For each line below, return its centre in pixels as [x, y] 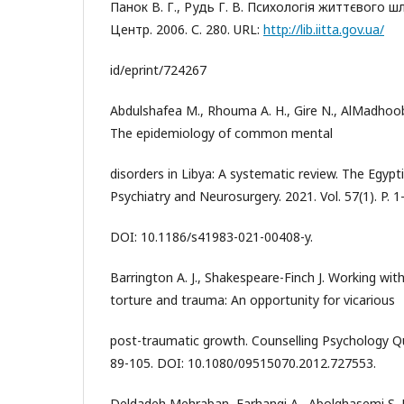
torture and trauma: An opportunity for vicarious [252, 300]
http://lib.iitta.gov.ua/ [324, 29]
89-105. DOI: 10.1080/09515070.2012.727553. [243, 363]
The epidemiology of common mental [221, 133]
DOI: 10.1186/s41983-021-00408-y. [211, 237]
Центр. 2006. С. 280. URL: [187, 29]
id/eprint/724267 [158, 70]
